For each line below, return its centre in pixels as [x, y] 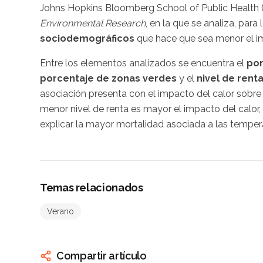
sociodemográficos [87, 39]
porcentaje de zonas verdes [108, 79]
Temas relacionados [92, 188]
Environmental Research [93, 23]
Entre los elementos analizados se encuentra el [143, 63]
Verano [60, 212]
